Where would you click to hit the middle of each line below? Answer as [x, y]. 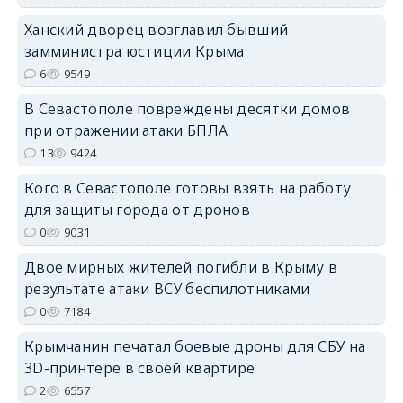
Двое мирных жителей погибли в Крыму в [181, 268]
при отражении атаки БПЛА [126, 131]
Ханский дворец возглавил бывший [156, 30]
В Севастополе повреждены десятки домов [187, 109]
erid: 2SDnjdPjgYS [346, 100]
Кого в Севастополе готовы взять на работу [188, 188]
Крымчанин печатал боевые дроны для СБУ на [195, 347]
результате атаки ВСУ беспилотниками [167, 289]
